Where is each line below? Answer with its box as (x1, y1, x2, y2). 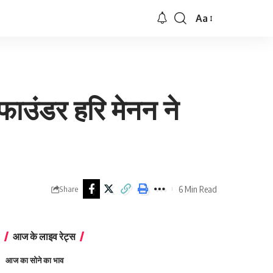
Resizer (195, 35, 227, 48)
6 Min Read (179, 183, 217, 194)
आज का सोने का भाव (5, 255, 64, 265)
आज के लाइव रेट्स (13, 230, 76, 243)
